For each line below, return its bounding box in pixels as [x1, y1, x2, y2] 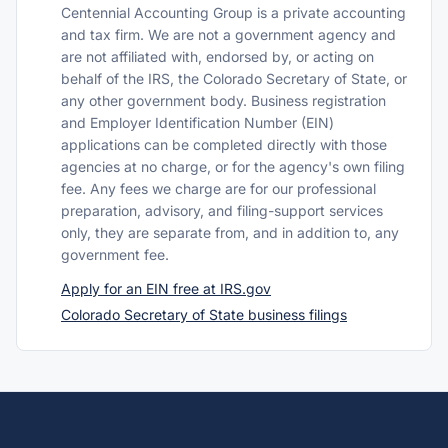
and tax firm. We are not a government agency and [61, 26, 396, 43]
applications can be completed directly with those [61, 136, 387, 153]
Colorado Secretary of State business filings [61, 306, 347, 323]
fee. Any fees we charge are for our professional [61, 180, 376, 197]
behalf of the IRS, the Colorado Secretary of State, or [61, 70, 407, 87]
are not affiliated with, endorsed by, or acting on [61, 48, 374, 65]
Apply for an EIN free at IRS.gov [61, 280, 271, 297]
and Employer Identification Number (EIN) [61, 114, 334, 131]
